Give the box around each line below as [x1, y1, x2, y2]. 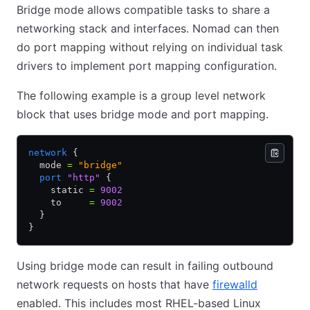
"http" [62, 172, 100, 183]
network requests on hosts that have [17, 277, 212, 291]
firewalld [212, 277, 257, 291]
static [28, 185, 89, 195]
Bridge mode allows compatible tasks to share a [17, 3, 270, 17]
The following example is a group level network [17, 89, 266, 102]
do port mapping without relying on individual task [17, 40, 283, 54]
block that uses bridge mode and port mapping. [17, 107, 268, 121]
